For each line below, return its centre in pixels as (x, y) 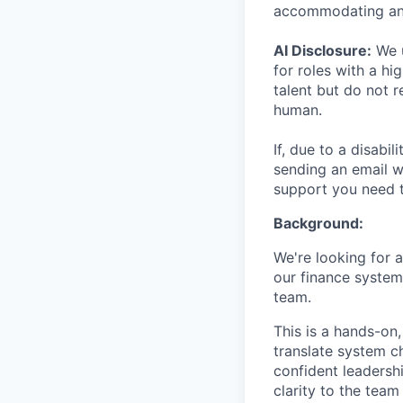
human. (298, 110)
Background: (318, 223)
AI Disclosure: (322, 50)
